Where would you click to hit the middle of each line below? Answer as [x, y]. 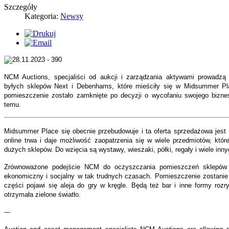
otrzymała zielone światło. [42, 195]
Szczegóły [21, 7]
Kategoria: [42, 16]
